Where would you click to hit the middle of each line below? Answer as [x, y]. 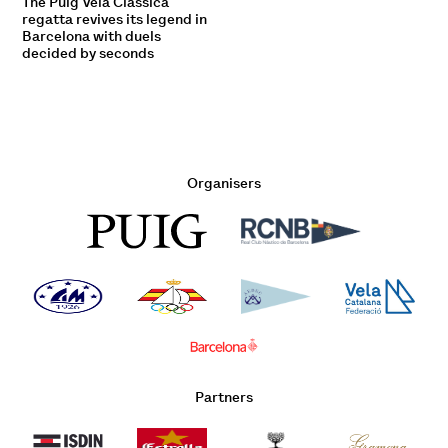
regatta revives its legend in [115, 18]
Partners [224, 396]
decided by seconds [88, 52]
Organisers [224, 182]
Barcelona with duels [92, 35]
